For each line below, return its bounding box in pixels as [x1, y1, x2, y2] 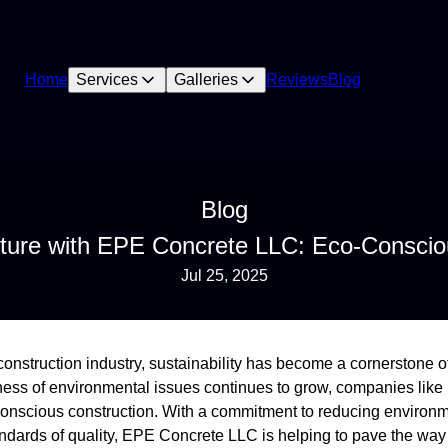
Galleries [173, 71, 238, 88]
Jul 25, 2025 [180, 267, 268, 284]
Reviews [265, 71, 328, 88]
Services [75, 71, 138, 88]
